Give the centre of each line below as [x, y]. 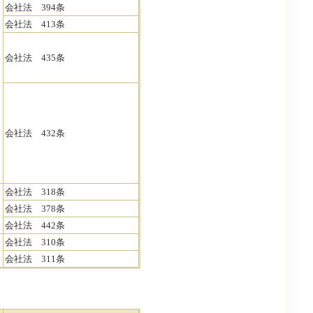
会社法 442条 [35, 226]
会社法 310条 [35, 242]
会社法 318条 [35, 192]
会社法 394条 [35, 8]
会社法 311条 [35, 259]
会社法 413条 [35, 24]
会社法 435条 [35, 58]
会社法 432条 [35, 133]
